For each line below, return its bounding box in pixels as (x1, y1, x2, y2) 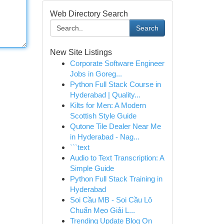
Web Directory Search (49, 9, 128, 18)
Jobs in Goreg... (69, 69, 122, 78)
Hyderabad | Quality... (69, 90, 140, 99)
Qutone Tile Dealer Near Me (69, 122, 161, 130)
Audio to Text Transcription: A (69, 153, 164, 162)
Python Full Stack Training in (69, 174, 162, 183)
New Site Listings (49, 48, 112, 56)
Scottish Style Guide (69, 111, 136, 120)
